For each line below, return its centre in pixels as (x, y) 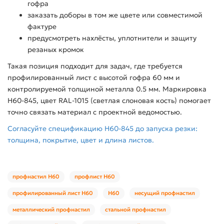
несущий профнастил (165, 193)
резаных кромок (56, 50)
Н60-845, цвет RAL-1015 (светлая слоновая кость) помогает (109, 101)
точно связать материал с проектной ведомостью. (95, 112)
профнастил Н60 (36, 177)
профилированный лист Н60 (53, 193)
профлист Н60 (95, 177)
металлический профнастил (51, 210)
